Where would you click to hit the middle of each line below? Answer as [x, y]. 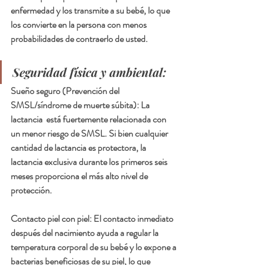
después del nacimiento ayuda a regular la [85, 233]
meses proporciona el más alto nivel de [80, 176]
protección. [31, 190]
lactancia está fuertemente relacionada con [89, 119]
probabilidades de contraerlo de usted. [79, 39]
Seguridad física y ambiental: [89, 72]
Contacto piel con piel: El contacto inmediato [93, 219]
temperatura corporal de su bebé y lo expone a [94, 247]
